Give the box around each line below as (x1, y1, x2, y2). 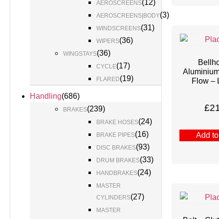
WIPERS (96, 38, 119, 44)
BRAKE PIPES (96, 131, 135, 138)
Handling (30, 92, 62, 100)
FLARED (96, 76, 120, 83)
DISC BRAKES (96, 144, 136, 151)
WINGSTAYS (63, 50, 97, 57)
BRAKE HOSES (96, 119, 138, 126)
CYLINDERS (96, 194, 131, 201)
